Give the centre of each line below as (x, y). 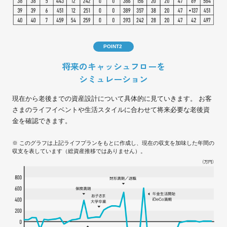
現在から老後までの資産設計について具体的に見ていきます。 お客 (112, 99)
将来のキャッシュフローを (113, 66)
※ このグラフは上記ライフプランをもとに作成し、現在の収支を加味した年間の (113, 143)
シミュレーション (113, 79)
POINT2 (113, 47)
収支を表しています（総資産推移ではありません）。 (79, 151)
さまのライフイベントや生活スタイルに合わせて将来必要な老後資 (111, 110)
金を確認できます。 (42, 121)
